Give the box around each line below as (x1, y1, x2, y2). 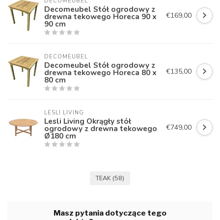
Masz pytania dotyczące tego (54, 208, 166, 218)
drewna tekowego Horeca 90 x (44, 11, 157, 22)
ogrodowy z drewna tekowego (44, 123, 157, 134)
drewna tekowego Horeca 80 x (44, 67, 157, 78)
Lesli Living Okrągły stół (44, 115, 131, 126)
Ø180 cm (44, 130, 76, 141)
